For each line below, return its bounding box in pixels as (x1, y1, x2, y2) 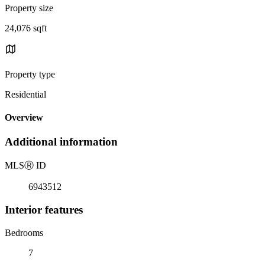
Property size (5, 2, 53, 13)
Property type (5, 69, 55, 79)
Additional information (5, 135, 118, 148)
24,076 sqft (5, 22, 47, 33)
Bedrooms (5, 227, 43, 238)
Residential (5, 89, 46, 99)
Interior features (5, 203, 83, 216)
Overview (5, 112, 43, 123)
